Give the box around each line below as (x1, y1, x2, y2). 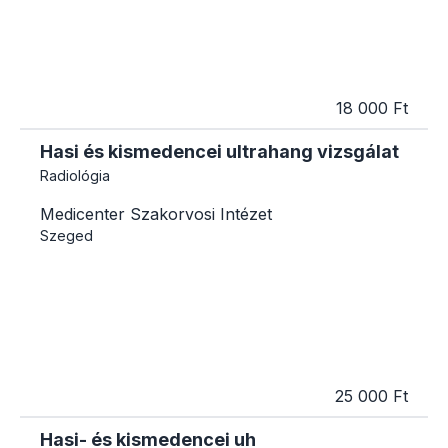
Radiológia (40, 167, 110, 185)
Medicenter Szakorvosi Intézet (40, 204, 272, 225)
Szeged (40, 227, 93, 245)
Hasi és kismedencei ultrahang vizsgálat (40, 141, 399, 163)
